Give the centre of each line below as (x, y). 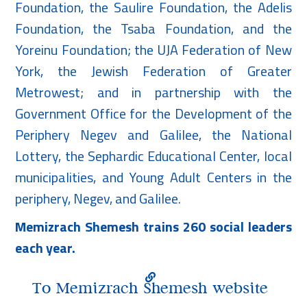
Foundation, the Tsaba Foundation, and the (153, 28)
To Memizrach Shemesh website (150, 289)
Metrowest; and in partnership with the (153, 92)
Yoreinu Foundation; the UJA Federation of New (153, 49)
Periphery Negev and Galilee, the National (153, 134)
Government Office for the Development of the (153, 113)
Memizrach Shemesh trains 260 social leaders (153, 226)
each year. (46, 247)
